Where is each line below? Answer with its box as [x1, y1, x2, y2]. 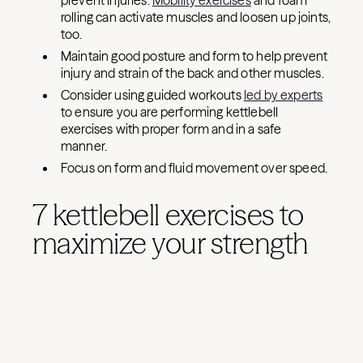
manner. [61, 138, 110, 154]
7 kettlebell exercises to [32, 197, 303, 233]
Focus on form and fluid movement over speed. [61, 160, 331, 176]
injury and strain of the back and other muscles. [61, 65, 327, 81]
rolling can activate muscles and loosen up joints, [61, 9, 331, 25]
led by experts [243, 87, 323, 103]
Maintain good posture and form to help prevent [61, 48, 328, 64]
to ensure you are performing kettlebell [61, 104, 279, 120]
